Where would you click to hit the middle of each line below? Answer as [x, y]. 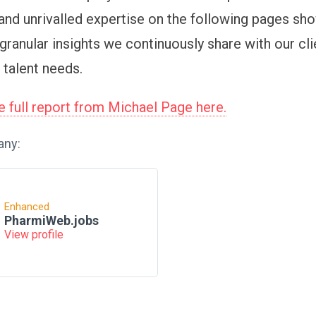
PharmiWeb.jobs [52, 221]
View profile [34, 235]
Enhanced [27, 207]
